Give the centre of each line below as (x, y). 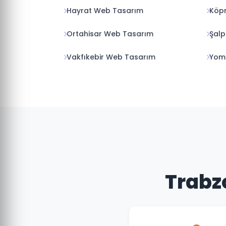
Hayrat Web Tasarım (105, 11)
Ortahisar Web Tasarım (110, 34)
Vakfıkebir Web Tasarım (111, 57)
